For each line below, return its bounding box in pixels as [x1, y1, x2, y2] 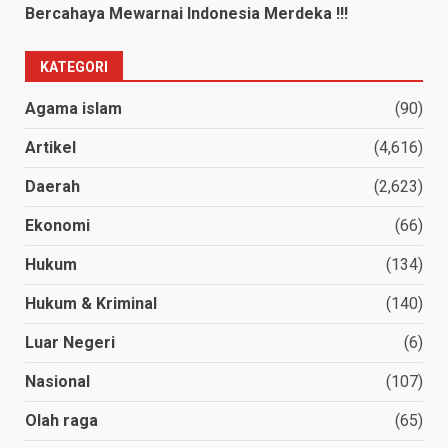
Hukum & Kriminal [25, 293, 157, 313]
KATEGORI [40, 58, 108, 75]
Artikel [25, 137, 76, 157]
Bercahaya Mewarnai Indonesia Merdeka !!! [25, 3, 352, 23]
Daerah [25, 176, 80, 196]
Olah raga [25, 410, 98, 430]
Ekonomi [25, 215, 90, 235]
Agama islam [25, 98, 122, 118]
